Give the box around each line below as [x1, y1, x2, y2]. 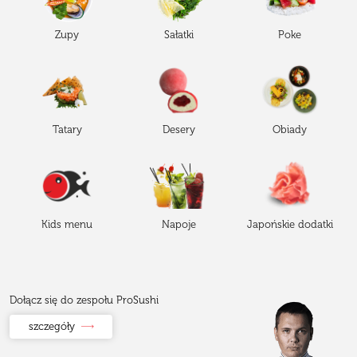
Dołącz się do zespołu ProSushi [10, 293, 159, 306]
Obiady [273, 124, 308, 136]
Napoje [161, 218, 196, 230]
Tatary [52, 124, 82, 136]
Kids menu [41, 218, 93, 230]
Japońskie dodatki [246, 218, 333, 230]
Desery [162, 124, 195, 136]
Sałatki [163, 29, 194, 41]
